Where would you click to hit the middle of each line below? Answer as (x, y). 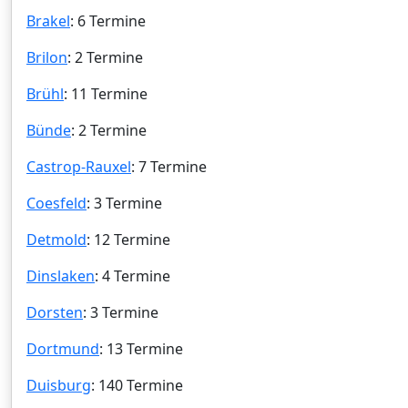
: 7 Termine (169, 166)
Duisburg (59, 385)
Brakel (48, 20)
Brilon (47, 57)
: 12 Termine (128, 239)
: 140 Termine (137, 385)
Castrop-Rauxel (79, 166)
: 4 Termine (133, 275)
